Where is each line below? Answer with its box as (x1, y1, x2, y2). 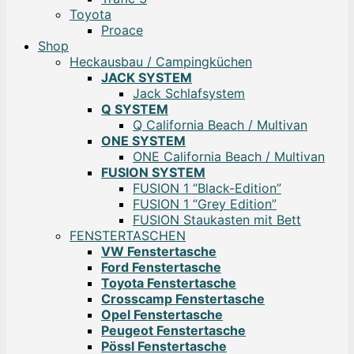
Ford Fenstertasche (101, 259, 221, 276)
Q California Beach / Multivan (133, 117, 307, 134)
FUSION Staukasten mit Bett (133, 212, 301, 228)
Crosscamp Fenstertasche (101, 291, 265, 307)
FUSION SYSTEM (101, 164, 205, 181)
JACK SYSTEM (101, 70, 192, 86)
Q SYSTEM (101, 101, 168, 118)
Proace (101, 22, 143, 39)
